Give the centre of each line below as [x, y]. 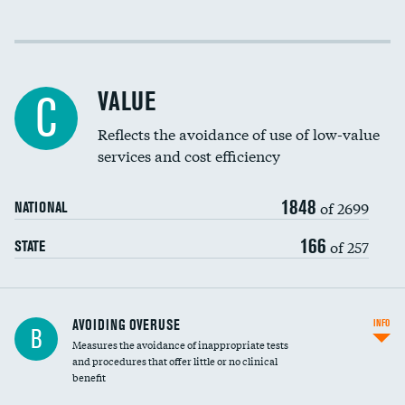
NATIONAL [41, 207]
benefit [89, 377]
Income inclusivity [58, 44]
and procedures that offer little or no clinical [175, 361]
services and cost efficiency [189, 155]
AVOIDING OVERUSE [126, 325]
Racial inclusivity [56, 81]
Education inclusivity [65, 118]
